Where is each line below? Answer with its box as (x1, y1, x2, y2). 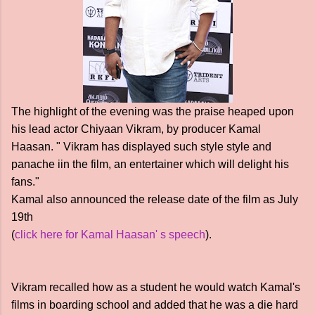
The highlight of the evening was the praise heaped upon (11, 105, 294, 117)
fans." (11, 176, 39, 188)
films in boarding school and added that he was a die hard (11, 299, 298, 311)
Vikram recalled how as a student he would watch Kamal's (11, 281, 300, 293)
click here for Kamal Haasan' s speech (15, 229, 205, 240)
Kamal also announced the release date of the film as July (11, 193, 298, 205)
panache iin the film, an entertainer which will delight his (11, 158, 289, 170)
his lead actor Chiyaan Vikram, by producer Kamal (11, 123, 261, 135)
